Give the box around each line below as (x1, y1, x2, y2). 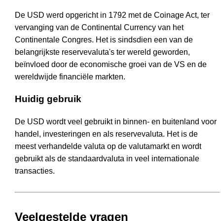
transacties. (15, 166, 55, 175)
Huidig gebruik (15, 94, 81, 105)
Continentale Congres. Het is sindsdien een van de (15, 35, 193, 44)
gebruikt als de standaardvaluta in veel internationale (15, 154, 199, 163)
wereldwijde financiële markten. (15, 72, 125, 81)
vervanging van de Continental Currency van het (15, 23, 184, 32)
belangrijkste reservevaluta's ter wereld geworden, (15, 47, 190, 56)
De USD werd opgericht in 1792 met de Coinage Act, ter (15, 10, 210, 19)
